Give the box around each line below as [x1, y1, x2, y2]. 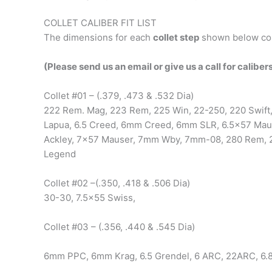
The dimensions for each [44, 32, 153, 44]
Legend [44, 148, 76, 160]
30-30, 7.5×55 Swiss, [44, 192, 135, 204]
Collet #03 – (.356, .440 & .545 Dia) [44, 221, 195, 233]
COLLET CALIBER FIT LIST [44, 17, 157, 29]
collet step [153, 32, 199, 44]
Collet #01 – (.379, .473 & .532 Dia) [44, 90, 194, 102]
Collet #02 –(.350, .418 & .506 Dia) [44, 177, 190, 189]
